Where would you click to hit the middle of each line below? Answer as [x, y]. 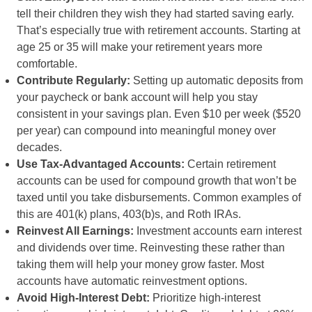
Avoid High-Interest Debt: [83, 298]
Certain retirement [230, 164]
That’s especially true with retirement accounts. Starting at [158, 30]
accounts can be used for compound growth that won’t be [157, 181]
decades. [39, 147]
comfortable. [47, 64]
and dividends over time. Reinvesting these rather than [151, 248]
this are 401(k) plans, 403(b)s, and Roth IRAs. [129, 214]
